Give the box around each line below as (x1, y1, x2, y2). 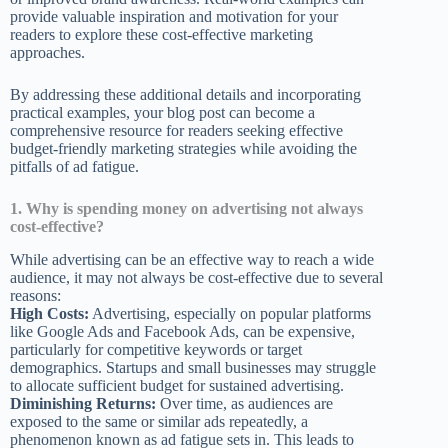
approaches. (10, 43, 85, 61)
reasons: (10, 286, 61, 304)
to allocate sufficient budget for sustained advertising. (10, 376, 344, 394)
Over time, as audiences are (156, 394, 333, 412)
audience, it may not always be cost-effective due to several (10, 268, 383, 286)
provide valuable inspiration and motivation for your (10, 7, 338, 25)
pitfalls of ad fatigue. (10, 157, 139, 175)
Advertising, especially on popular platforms (89, 304, 371, 322)
